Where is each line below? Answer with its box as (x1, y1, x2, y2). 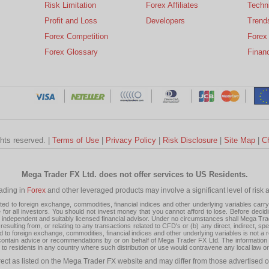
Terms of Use (52, 135, 99, 145)
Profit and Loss (44, 16, 97, 25)
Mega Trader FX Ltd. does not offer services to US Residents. (21, 169, 248, 179)
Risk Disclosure (163, 135, 217, 145)
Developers (146, 16, 185, 25)
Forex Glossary (44, 47, 98, 56)
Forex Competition (44, 31, 108, 41)
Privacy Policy (106, 135, 156, 145)
